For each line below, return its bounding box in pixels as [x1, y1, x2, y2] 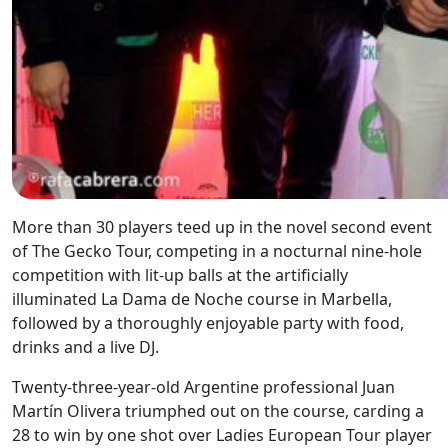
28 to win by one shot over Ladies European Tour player [12, 423, 432, 446]
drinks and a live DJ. [12, 335, 159, 358]
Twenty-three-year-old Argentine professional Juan [12, 375, 395, 398]
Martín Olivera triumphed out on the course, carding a [12, 399, 424, 422]
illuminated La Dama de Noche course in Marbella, [12, 287, 392, 310]
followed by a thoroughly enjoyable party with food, [12, 311, 404, 334]
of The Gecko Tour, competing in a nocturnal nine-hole [12, 239, 422, 262]
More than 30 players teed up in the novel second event [12, 215, 432, 238]
